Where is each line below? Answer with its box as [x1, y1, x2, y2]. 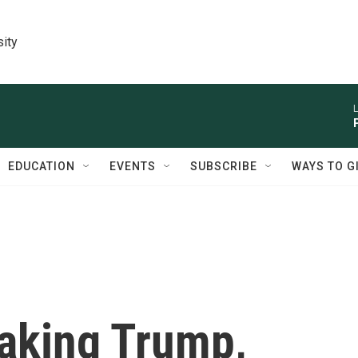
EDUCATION [8, 160, 75, 173]
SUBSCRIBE [190, 160, 257, 173]
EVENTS [109, 160, 156, 173]
